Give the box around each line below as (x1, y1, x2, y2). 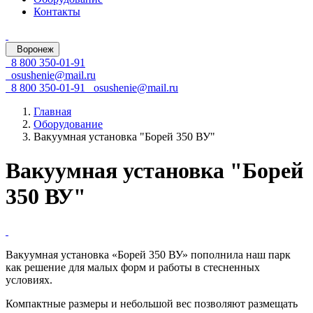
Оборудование (34, 118, 103, 130)
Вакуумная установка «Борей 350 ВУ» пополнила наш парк (6, 248, 291, 261)
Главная (34, 105, 71, 117)
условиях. (6, 273, 52, 286)
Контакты (34, 6, 80, 17)
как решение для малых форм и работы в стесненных (6, 261, 260, 273)
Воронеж (17, 44, 54, 54)
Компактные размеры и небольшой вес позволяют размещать (6, 297, 298, 310)
